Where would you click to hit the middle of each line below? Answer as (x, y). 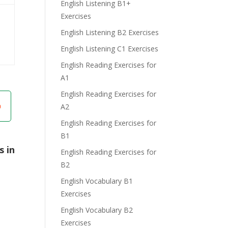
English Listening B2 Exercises (110, 32)
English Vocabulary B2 (97, 210)
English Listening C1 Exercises (110, 49)
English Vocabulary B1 (97, 181)
